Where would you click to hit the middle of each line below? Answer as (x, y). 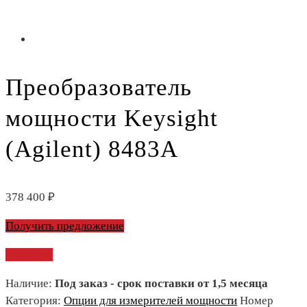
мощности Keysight (112, 118)
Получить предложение (65, 226)
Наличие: (30, 283)
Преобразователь (99, 87)
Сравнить (29, 255)
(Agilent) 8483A (92, 149)
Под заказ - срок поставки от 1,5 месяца (161, 283)
